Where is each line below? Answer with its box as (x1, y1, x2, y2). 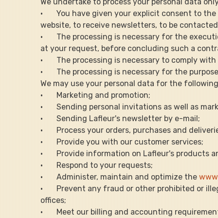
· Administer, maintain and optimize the (40, 172, 200, 182)
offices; (40, 195, 67, 205)
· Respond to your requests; (40, 160, 153, 170)
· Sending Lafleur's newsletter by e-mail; (40, 113, 200, 123)
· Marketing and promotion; (40, 90, 151, 100)
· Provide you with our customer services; (40, 137, 204, 146)
